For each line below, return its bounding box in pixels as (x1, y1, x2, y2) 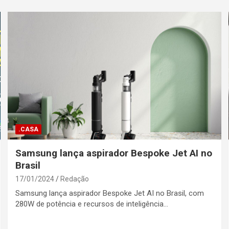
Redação (60, 175, 89, 184)
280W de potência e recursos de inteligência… (15, 199, 169, 209)
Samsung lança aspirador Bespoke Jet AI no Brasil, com (15, 189, 204, 198)
